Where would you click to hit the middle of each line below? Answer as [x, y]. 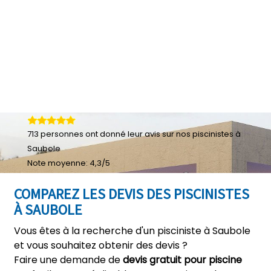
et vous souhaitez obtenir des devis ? [101, 245]
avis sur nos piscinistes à [193, 134]
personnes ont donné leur [92, 134]
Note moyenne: [58, 163]
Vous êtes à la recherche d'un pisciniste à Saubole [132, 231]
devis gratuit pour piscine [182, 260]
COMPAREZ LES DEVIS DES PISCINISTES [132, 194]
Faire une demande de [68, 260]
